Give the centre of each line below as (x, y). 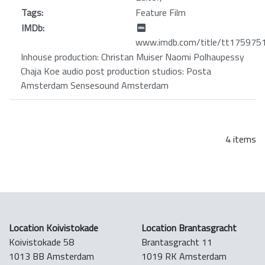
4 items (241, 139)
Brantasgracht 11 (177, 242)
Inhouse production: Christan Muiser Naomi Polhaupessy (132, 56)
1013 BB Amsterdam (51, 256)
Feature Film (161, 12)
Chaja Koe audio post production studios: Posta (116, 71)
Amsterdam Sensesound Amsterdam (95, 85)
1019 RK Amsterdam (184, 256)
